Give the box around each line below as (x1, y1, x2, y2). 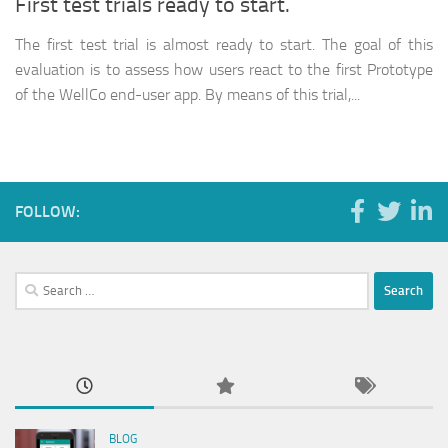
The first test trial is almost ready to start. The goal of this (15, 34, 433, 54)
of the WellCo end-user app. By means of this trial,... (15, 84, 360, 104)
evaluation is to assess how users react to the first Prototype (15, 59, 433, 79)
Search (14, 273, 56, 292)
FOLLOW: (15, 201, 80, 221)
